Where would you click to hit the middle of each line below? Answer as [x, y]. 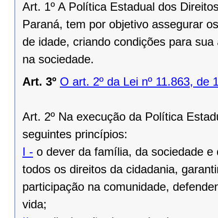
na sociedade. [58, 59]
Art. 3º [39, 82]
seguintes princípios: [75, 134]
